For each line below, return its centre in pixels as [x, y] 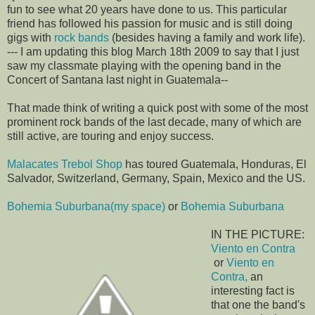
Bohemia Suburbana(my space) [88, 207]
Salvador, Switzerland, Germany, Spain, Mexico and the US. [156, 179]
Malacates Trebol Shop [65, 165]
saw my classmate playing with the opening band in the [144, 66]
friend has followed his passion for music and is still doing [150, 24]
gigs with [31, 38]
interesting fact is [253, 291]
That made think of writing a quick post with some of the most [157, 108]
